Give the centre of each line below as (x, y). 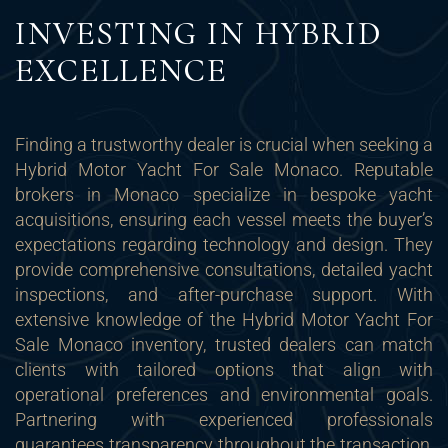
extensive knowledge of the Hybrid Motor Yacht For (224, 319)
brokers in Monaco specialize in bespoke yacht (224, 194)
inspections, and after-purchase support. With (224, 294)
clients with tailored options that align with (224, 369)
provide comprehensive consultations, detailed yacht (224, 269)
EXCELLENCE (121, 70)
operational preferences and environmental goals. (224, 394)
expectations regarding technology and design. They (224, 244)
